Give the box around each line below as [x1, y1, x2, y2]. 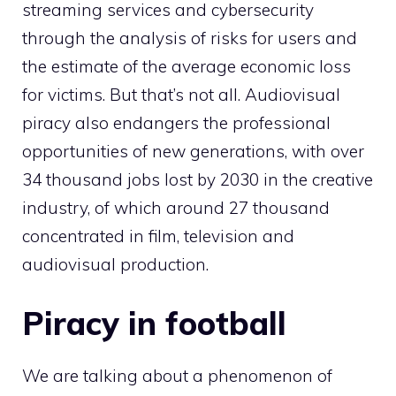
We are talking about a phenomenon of [22, 365, 332, 387]
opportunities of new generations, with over [22, 140, 364, 162]
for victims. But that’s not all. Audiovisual [22, 83, 340, 105]
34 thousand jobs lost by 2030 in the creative [22, 168, 373, 190]
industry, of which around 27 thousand [22, 196, 330, 218]
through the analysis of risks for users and [22, 27, 357, 49]
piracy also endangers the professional [22, 111, 331, 133]
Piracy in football [22, 303, 286, 344]
